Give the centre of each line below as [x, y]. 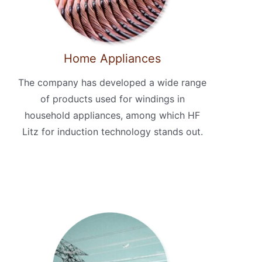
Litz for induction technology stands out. [112, 132]
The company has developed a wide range [112, 83]
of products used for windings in [112, 99]
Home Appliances [112, 59]
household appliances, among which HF [112, 116]
